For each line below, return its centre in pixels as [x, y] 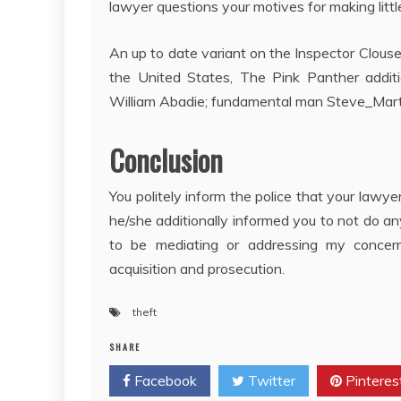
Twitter [270, 380]
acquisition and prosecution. [197, 269]
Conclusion [166, 160]
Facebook [164, 380]
